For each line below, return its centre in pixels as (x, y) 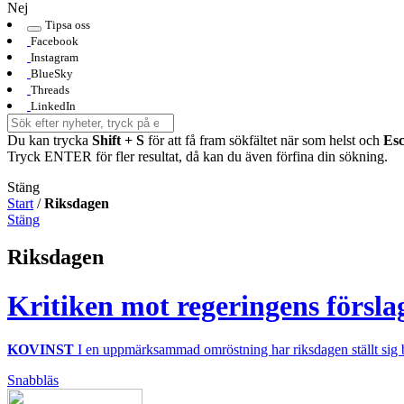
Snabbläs (33, 381)
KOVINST (41, 350)
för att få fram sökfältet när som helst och (264, 140)
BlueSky (52, 73)
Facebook (55, 41)
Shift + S (118, 140)
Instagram (55, 57)
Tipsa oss (68, 24)
